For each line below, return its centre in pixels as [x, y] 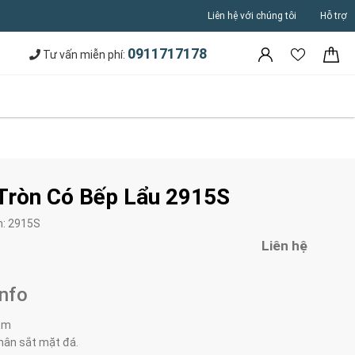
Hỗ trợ [334, 16]
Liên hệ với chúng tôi [252, 16]
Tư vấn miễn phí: [84, 55]
